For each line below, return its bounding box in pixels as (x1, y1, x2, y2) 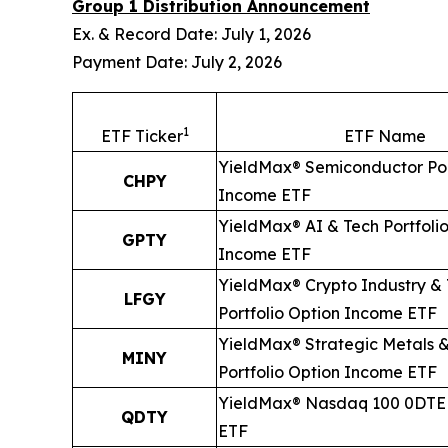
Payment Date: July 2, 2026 (72, 52, 282, 73)
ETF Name (343, 126, 426, 147)
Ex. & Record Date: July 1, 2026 (72, 24, 311, 45)
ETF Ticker (100, 126, 183, 147)
